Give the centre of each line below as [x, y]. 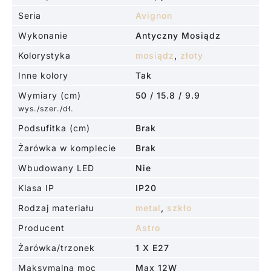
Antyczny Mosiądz [178, 36]
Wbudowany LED [56, 168]
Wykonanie [43, 36]
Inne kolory [43, 76]
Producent [41, 228]
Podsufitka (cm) [54, 128]
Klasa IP [36, 188]
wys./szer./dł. [46, 109]
